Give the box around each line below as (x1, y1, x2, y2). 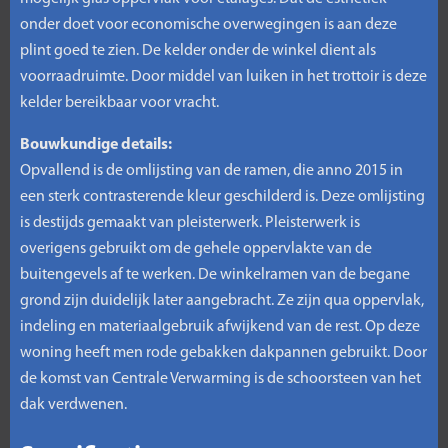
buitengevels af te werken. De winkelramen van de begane (20, 267, 410, 283)
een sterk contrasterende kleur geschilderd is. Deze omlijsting (20, 189, 425, 205)
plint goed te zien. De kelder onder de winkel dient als (20, 43, 376, 59)
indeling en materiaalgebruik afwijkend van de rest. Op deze (20, 319, 420, 335)
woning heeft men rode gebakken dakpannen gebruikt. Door (20, 345, 427, 361)
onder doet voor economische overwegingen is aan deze (20, 17, 397, 33)
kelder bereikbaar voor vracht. (20, 95, 219, 111)
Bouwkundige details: (20, 137, 172, 153)
